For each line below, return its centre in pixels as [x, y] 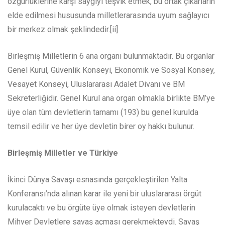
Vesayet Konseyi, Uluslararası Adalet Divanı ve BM [96, 84]
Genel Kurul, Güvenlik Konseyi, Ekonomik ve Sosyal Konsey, [111, 70]
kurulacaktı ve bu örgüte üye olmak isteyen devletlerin [101, 208]
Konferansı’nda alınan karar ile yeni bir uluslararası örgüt [104, 194]
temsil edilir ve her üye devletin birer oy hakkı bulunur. [101, 127]
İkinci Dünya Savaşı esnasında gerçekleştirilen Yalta [97, 180]
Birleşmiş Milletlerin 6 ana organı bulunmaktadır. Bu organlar [111, 56]
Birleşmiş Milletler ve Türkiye [63, 153]
